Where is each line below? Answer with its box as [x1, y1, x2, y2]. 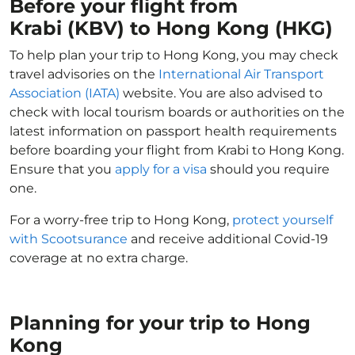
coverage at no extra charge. [10, 250, 188, 265]
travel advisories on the [10, 67, 158, 82]
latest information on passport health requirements [10, 124, 337, 139]
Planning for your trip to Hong [10, 311, 311, 334]
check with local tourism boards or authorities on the [10, 105, 345, 120]
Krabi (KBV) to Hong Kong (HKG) [10, 17, 333, 40]
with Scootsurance [10, 231, 128, 246]
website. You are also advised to [120, 86, 323, 101]
